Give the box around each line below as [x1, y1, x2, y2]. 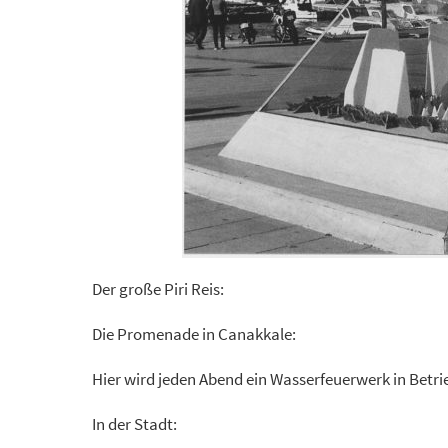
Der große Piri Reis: [92, 278, 224, 300]
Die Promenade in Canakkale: [92, 323, 296, 345]
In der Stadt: [92, 413, 177, 435]
